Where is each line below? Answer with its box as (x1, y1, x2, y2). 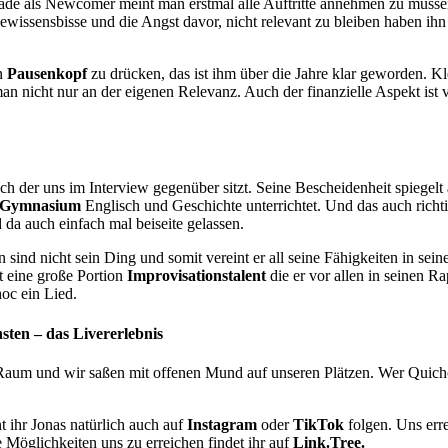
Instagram (187, 415, 257, 433)
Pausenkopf (7, 64, 87, 82)
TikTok (293, 415, 344, 433)
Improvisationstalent (127, 267, 266, 285)
